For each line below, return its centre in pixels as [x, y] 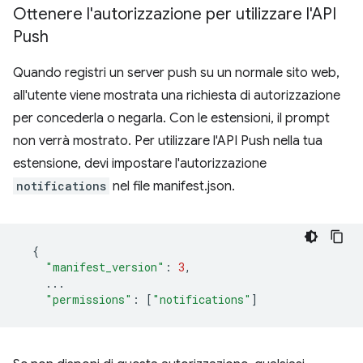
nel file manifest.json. [172, 186]
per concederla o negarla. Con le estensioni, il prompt [171, 118]
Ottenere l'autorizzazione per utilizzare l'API [175, 14]
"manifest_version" [105, 267]
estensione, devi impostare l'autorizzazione [140, 164]
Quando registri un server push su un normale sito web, [176, 73]
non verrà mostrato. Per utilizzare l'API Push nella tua [168, 141]
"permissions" [89, 299]
